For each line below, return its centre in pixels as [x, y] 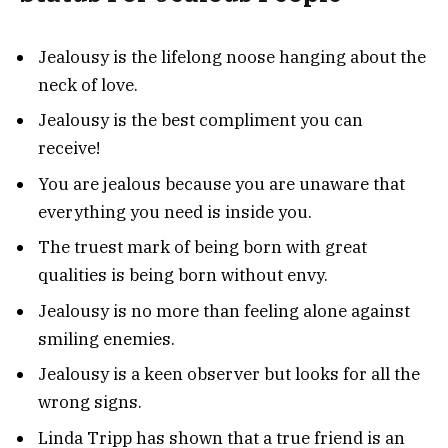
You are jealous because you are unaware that [221, 183]
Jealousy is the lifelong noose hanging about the [232, 56]
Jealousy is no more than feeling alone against [224, 310]
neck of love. [88, 84]
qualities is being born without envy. [183, 275]
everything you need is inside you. [175, 211]
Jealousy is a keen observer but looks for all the [229, 374]
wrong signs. [90, 402]
